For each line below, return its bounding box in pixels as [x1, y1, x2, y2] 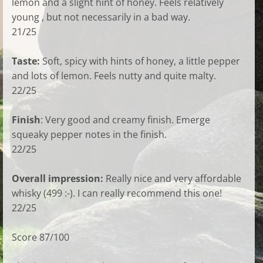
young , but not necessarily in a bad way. [12, 11, 190, 23]
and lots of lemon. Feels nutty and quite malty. [12, 69, 216, 82]
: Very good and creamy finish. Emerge [41, 113, 210, 126]
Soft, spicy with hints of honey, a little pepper [42, 55, 240, 68]
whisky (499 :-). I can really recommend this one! [12, 187, 222, 200]
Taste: [12, 55, 42, 68]
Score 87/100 [12, 231, 69, 244]
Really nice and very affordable [106, 172, 241, 185]
